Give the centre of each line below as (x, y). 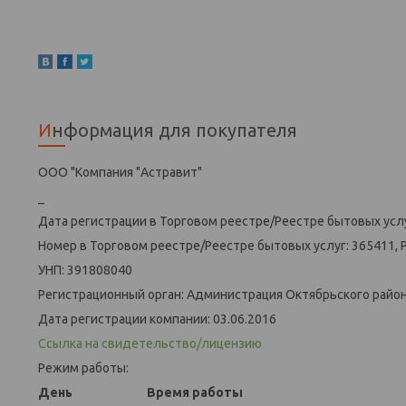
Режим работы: (83, 367)
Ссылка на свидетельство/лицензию (150, 343)
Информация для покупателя (174, 130)
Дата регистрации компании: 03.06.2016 (157, 319)
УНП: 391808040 (85, 270)
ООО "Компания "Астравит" (120, 172)
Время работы (195, 392)
